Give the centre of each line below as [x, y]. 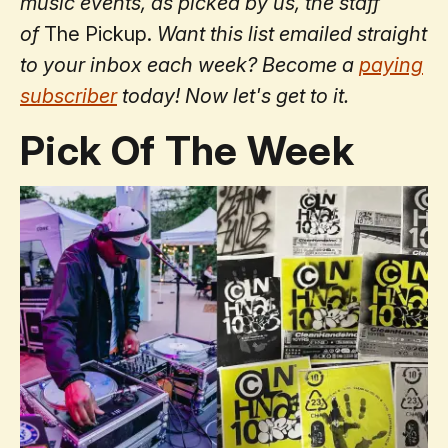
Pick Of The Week [187, 150]
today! [148, 95]
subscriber [68, 95]
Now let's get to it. [267, 95]
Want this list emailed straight [292, 33]
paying [391, 64]
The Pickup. [100, 33]
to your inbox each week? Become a [189, 64]
